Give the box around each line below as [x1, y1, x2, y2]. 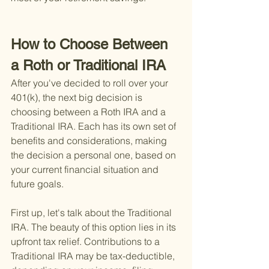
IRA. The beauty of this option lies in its [11, 221, 178, 234]
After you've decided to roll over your [11, 77, 171, 89]
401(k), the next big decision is [11, 91, 145, 104]
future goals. [11, 178, 64, 190]
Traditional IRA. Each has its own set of [11, 120, 178, 133]
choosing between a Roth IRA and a [11, 106, 168, 118]
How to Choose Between [11, 36, 172, 53]
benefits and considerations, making [11, 134, 169, 147]
